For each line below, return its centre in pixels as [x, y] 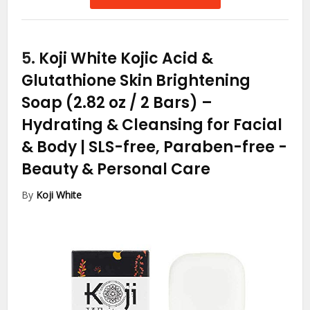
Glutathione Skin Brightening [136, 81]
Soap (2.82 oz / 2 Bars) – [117, 103]
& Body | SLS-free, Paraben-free [150, 147]
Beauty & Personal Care [116, 170]
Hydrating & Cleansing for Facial [152, 125]
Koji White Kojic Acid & [126, 59]
